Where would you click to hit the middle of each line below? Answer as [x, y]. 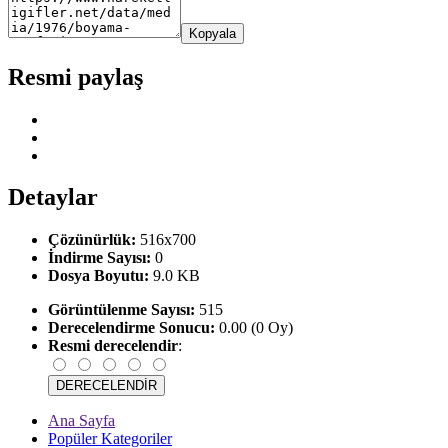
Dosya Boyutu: [98, 276]
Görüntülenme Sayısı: [121, 310]
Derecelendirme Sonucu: [131, 328]
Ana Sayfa [81, 421]
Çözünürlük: [92, 240]
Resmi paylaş [75, 76]
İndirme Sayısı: [99, 258]
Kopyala [212, 33]
